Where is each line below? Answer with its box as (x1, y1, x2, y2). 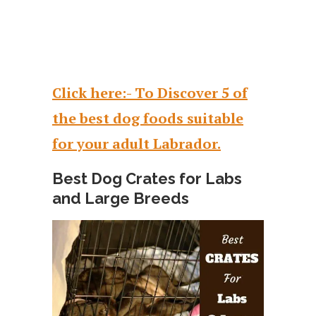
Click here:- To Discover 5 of (52, 83, 248, 102)
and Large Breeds (52, 188, 189, 207)
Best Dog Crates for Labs (52, 169, 242, 188)
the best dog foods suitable (52, 108, 243, 128)
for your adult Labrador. (52, 133, 221, 153)
